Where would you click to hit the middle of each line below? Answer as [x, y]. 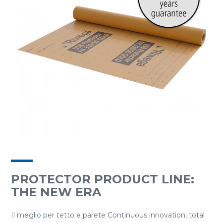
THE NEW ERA [56, 192]
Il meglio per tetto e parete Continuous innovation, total [108, 215]
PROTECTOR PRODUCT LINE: [103, 179]
